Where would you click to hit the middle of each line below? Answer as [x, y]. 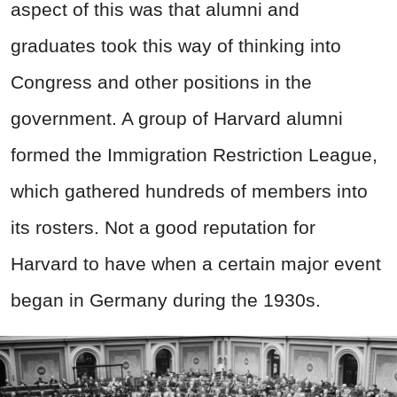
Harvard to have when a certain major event [196, 264]
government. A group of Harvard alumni [177, 119]
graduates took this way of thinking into [176, 46]
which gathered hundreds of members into [189, 191]
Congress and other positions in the [161, 82]
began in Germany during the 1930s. [166, 300]
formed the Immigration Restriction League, [194, 155]
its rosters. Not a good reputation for [163, 228]
